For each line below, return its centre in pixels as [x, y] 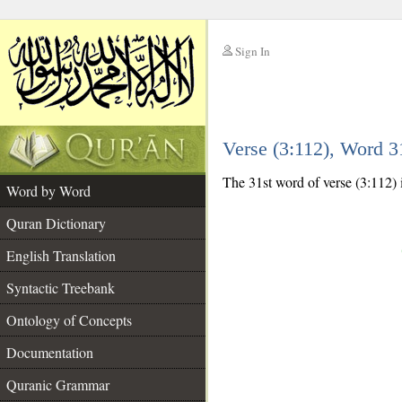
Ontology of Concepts [69, 320]
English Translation [61, 255]
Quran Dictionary [56, 223]
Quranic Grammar [58, 385]
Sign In [253, 51]
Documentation [50, 352]
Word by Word [48, 191]
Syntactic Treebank [61, 288]
